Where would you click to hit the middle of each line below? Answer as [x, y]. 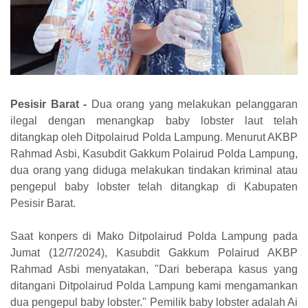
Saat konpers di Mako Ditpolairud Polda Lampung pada [154, 236]
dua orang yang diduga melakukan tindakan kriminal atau [154, 170]
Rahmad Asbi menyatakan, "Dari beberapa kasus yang [154, 269]
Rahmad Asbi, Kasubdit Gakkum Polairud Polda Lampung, [154, 154]
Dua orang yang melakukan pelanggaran [192, 104]
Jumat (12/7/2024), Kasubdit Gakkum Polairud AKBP [154, 253]
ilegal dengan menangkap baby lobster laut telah [154, 121]
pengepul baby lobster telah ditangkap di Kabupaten [154, 187]
